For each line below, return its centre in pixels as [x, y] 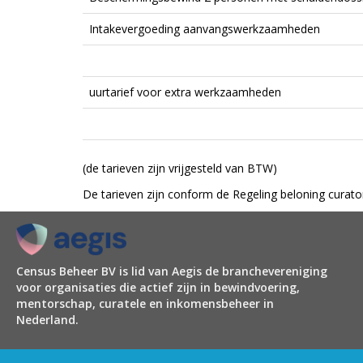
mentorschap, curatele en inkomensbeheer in [145, 303]
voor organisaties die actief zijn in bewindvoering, [158, 287]
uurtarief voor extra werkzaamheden [185, 92]
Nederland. [47, 319]
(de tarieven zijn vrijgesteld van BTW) [180, 168]
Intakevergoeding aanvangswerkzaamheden [205, 29]
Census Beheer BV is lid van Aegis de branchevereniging [172, 271]
